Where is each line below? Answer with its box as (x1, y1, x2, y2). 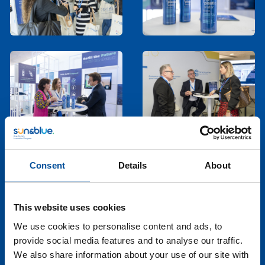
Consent (30, 160, 65, 170)
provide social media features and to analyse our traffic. (14, 235, 243, 245)
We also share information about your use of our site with (14, 249, 249, 260)
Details (118, 160, 147, 170)
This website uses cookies (14, 202, 126, 212)
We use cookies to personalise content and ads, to (14, 221, 222, 231)
